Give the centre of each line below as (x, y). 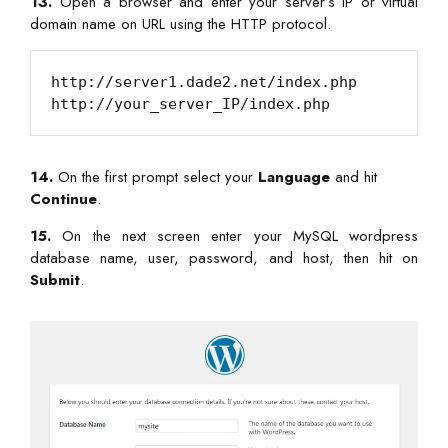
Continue (63, 198)
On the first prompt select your (155, 176)
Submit (55, 279)
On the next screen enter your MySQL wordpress (234, 235)
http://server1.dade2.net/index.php (204, 81)
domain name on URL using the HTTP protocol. (180, 23)
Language (294, 176)
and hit (353, 176)
